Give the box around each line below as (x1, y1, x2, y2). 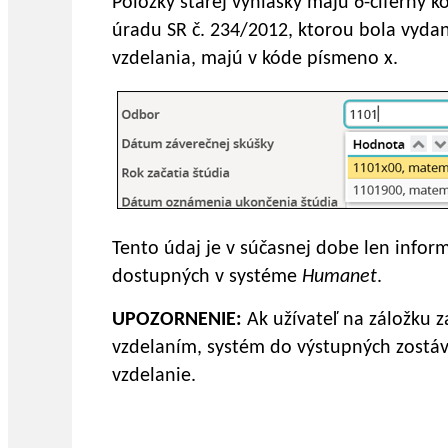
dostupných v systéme (112, 267, 302, 288)
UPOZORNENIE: (112, 310, 242, 331)
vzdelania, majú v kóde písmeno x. (112, 49, 398, 70)
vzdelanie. (112, 366, 196, 387)
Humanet (302, 267, 377, 288)
